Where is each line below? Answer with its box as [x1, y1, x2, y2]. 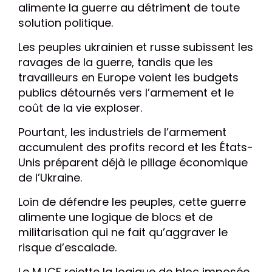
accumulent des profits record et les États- [18, 140, 253, 155]
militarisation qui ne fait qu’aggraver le [18, 225, 228, 240]
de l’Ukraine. [18, 170, 82, 185]
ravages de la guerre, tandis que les [18, 55, 213, 70]
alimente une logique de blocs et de [18, 209, 212, 225]
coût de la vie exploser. [18, 100, 142, 115]
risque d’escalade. [18, 240, 117, 255]
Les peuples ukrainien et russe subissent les [18, 39, 253, 55]
